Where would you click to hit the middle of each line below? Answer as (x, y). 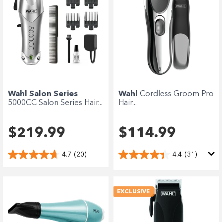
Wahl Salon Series (43, 94)
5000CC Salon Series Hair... (55, 103)
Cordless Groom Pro (177, 94)
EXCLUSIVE (133, 192)
